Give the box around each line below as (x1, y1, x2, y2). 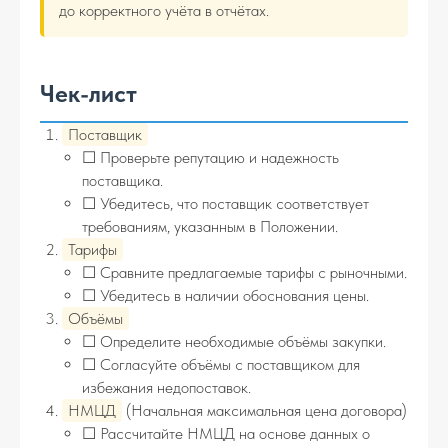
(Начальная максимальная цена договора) (122, 401, 407, 420)
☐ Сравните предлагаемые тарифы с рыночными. (82, 263, 407, 282)
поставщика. (82, 171, 163, 190)
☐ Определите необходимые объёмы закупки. (82, 332, 386, 351)
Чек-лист (40, 79, 137, 108)
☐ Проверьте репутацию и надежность (82, 148, 339, 167)
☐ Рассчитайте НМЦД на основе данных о (82, 424, 370, 443)
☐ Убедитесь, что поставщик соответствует (82, 194, 369, 213)
